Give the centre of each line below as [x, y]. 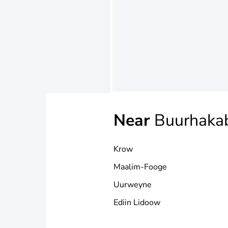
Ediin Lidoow [137, 203]
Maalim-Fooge [140, 167]
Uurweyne [133, 185]
